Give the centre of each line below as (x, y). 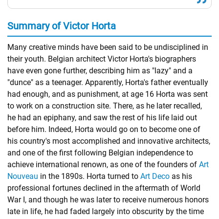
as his (181, 176)
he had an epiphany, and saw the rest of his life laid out (102, 118)
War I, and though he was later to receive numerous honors (108, 200)
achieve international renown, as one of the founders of (103, 164)
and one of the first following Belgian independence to (100, 153)
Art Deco (155, 176)
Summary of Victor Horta (62, 26)
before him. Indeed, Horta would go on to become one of (104, 129)
